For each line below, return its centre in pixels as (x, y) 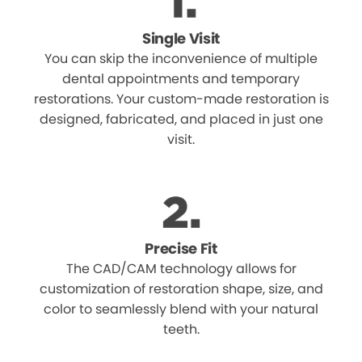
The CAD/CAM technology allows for (181, 269)
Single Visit (181, 38)
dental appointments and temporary (181, 79)
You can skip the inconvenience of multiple (181, 59)
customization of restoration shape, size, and (181, 289)
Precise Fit (181, 248)
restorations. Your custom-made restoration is (181, 99)
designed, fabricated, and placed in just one (181, 119)
